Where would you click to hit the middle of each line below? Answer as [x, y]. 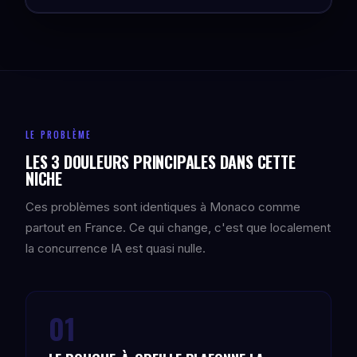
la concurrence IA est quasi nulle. [116, 248]
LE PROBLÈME [59, 135]
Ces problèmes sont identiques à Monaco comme [163, 207]
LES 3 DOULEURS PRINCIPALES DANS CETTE [161, 162]
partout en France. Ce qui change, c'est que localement [178, 228]
